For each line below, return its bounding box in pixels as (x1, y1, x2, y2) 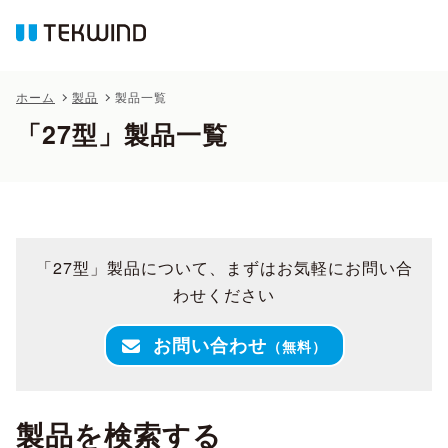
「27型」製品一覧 (16, 116, 228, 152)
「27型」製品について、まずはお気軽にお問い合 (35, 256, 413, 279)
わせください (173, 283, 275, 306)
